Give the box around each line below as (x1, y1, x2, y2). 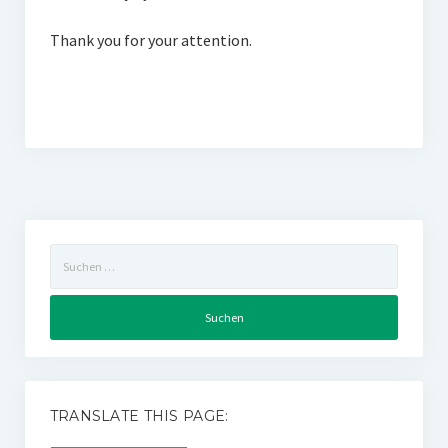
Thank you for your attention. (49, 30, 252, 50)
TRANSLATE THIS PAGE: (49, 407, 229, 426)
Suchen (48, 245, 93, 263)
